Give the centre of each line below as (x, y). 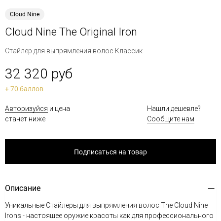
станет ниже (25, 119)
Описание (23, 188)
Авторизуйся (26, 109)
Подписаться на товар (110, 152)
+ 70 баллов (24, 89)
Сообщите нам (171, 119)
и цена (59, 109)
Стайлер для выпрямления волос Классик (74, 51)
